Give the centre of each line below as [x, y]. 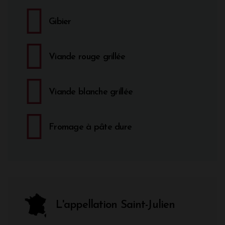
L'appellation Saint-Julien [116, 205]
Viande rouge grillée [87, 57]
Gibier [60, 22]
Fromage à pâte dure [90, 127]
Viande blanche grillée [91, 92]
